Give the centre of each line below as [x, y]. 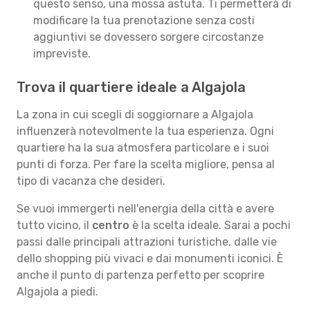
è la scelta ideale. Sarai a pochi [210, 225]
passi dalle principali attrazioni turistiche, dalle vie [147, 242]
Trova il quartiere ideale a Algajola [131, 87]
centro [111, 225]
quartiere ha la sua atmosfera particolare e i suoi [143, 148]
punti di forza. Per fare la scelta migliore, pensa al [146, 164]
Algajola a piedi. [57, 292]
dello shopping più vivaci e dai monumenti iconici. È [150, 258]
